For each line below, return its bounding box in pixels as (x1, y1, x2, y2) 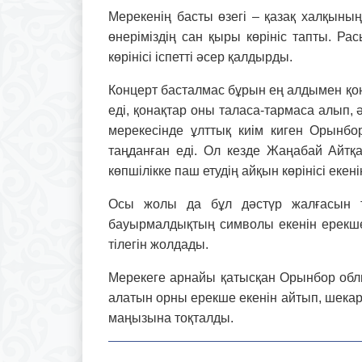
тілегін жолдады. (108, 237, 208, 251)
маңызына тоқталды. (108, 310, 234, 325)
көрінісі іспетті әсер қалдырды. (108, 49, 293, 64)
